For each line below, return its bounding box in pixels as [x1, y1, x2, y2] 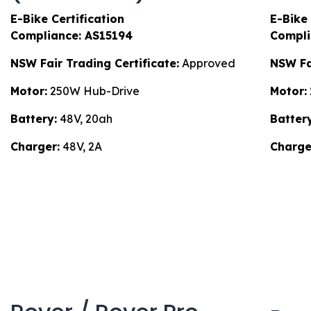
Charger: [10, 140, 60, 154]
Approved [179, 56, 235, 71]
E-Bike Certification [10, 12, 124, 26]
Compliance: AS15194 [10, 28, 133, 43]
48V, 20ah [57, 112, 112, 126]
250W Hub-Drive [47, 84, 140, 99]
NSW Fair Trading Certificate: [10, 56, 179, 71]
